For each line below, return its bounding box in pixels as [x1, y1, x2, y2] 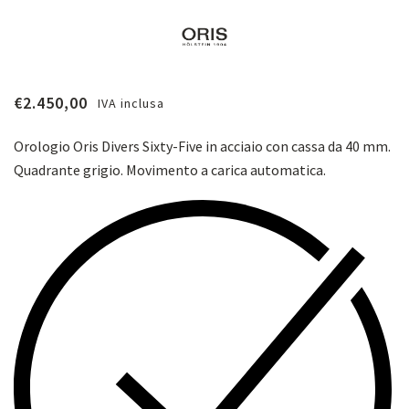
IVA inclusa [98, 95, 165, 112]
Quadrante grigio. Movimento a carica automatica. [14, 161, 326, 180]
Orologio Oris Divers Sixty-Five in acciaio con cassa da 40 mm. [14, 137, 391, 156]
